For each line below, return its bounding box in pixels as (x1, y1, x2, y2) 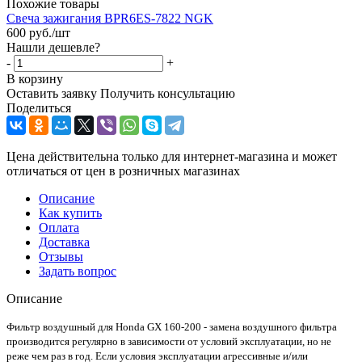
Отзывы (39, 249, 83, 263)
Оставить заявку (6, 86, 97, 100)
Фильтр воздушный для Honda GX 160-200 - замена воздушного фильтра (6, 320, 337, 333)
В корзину (6, 71, 63, 86)
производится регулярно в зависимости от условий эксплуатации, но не (6, 335, 331, 347)
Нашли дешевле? (6, 40, 100, 54)
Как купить (39, 205, 102, 220)
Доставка (39, 234, 90, 249)
